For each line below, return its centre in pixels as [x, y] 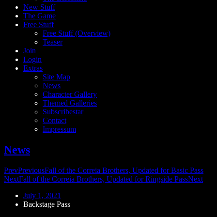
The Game [39, 16]
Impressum [59, 129]
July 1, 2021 [42, 195]
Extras [33, 68]
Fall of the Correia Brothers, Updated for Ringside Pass [103, 179]
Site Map [56, 77]
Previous [31, 170]
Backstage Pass [47, 204]
